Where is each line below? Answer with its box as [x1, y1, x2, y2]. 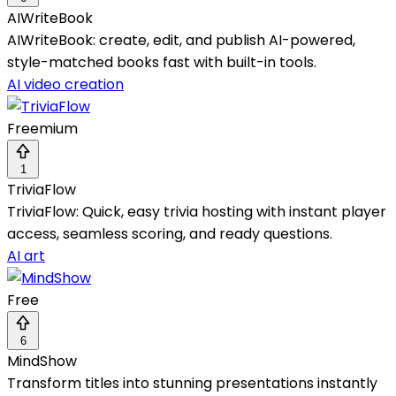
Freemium [7, 118, 78, 140]
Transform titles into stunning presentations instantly [7, 373, 377, 394]
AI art [7, 246, 45, 267]
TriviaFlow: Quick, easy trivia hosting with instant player [7, 202, 386, 223]
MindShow [7, 351, 77, 372]
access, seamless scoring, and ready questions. [7, 224, 332, 245]
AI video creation [7, 74, 124, 95]
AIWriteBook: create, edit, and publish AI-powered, [7, 30, 355, 51]
